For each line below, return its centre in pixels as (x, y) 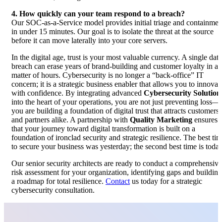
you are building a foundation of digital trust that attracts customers (115, 111)
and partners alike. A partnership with (71, 120)
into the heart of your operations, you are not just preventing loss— (116, 102)
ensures (205, 120)
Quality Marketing (161, 120)
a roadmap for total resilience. (58, 181)
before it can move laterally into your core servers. (89, 41)
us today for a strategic (166, 181)
